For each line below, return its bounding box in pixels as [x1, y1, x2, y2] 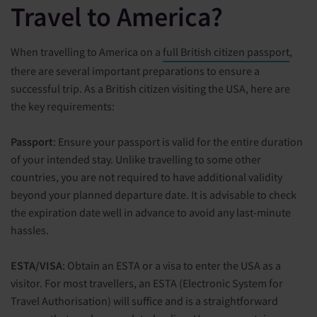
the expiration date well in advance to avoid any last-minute [11, 205, 291, 220]
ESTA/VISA [11, 258, 62, 273]
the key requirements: [11, 99, 115, 114]
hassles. [11, 223, 49, 238]
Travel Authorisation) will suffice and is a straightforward [11, 294, 278, 309]
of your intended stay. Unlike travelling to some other [11, 152, 261, 167]
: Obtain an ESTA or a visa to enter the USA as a [62, 258, 281, 273]
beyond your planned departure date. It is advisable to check [11, 188, 296, 202]
